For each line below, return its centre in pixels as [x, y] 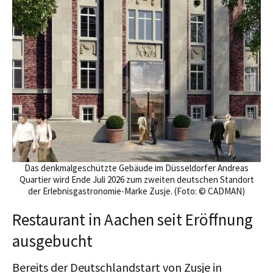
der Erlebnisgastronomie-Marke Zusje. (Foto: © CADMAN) [136, 191]
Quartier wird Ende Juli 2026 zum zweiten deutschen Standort [136, 180]
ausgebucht [52, 241]
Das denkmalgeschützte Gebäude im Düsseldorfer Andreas [136, 168]
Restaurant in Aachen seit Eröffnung [133, 220]
